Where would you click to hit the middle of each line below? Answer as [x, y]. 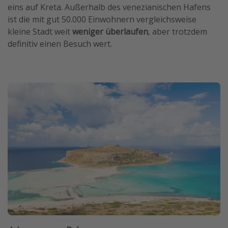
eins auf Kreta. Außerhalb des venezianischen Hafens [109, 7]
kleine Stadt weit [40, 31]
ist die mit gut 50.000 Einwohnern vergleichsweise [102, 19]
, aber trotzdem [178, 31]
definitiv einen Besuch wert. [60, 44]
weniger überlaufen [110, 31]
